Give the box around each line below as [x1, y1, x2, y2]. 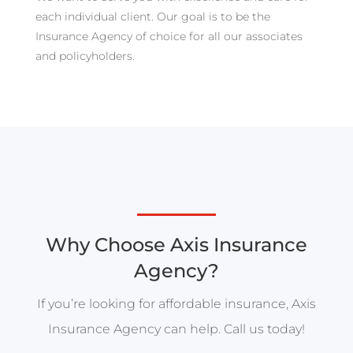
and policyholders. [35, 49, 135, 64]
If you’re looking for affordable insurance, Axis [36, 296, 316, 312]
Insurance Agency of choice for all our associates [35, 29, 303, 44]
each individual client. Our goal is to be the [35, 9, 270, 24]
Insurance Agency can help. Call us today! [47, 321, 305, 337]
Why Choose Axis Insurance [45, 233, 307, 257]
